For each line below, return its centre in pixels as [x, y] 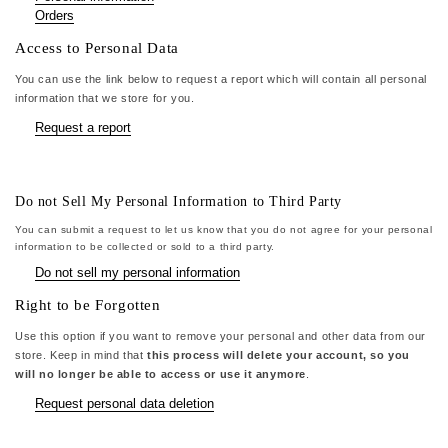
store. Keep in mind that [81, 354]
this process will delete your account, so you [279, 354]
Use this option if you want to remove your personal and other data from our [221, 335]
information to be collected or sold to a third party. [145, 247]
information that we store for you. [105, 98]
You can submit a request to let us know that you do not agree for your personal [224, 230]
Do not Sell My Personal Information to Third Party [178, 201]
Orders [54, 15]
